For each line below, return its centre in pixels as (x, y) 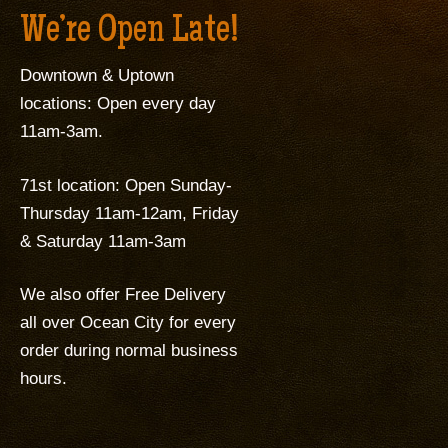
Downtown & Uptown (97, 75)
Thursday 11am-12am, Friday (129, 213)
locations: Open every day (118, 103)
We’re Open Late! (129, 33)
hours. (43, 378)
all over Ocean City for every (128, 322)
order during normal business (129, 350)
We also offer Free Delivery (123, 294)
